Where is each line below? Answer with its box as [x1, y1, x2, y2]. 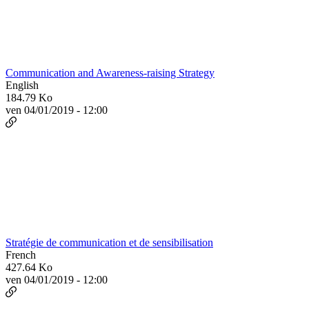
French [6, 249, 36, 261]
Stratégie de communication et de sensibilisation [6, 237, 213, 249]
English [6, 79, 39, 92]
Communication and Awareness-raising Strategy [6, 67, 215, 79]
